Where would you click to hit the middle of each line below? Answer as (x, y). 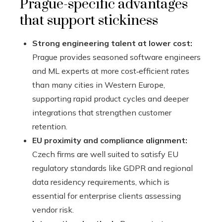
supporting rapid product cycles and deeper (111, 99)
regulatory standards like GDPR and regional (112, 168)
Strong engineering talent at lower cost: (112, 43)
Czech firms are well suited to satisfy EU (105, 154)
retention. (50, 127)
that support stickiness (89, 21)
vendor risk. (53, 210)
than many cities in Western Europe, (99, 85)
